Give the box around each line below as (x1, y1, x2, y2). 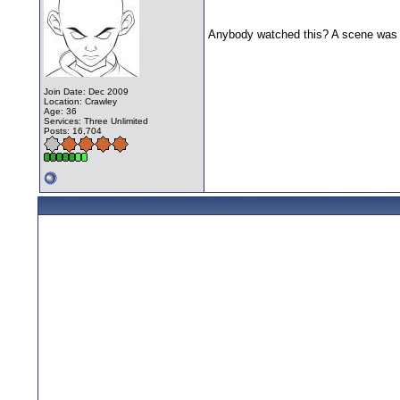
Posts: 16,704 (43, 125, 102, 136)
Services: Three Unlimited (43, 115, 148, 126)
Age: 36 (43, 105, 77, 116)
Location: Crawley (43, 96, 117, 106)
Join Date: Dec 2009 (43, 86, 129, 96)
